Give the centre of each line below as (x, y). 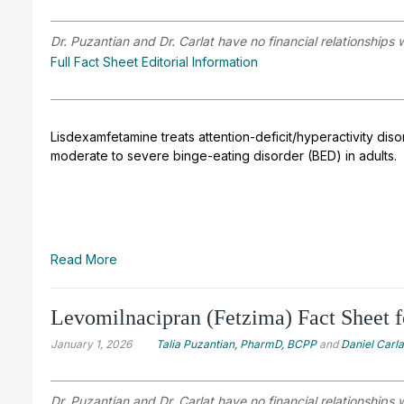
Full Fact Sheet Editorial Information (154, 61)
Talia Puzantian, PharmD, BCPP (236, 344)
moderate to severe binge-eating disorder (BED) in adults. (224, 155)
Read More (84, 259)
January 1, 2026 (91, 344)
